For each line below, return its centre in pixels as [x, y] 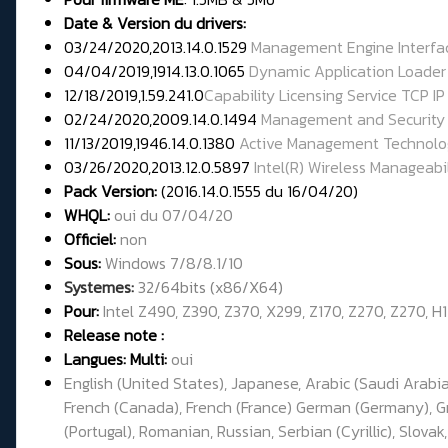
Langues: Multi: [117, 359]
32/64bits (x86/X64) [208, 287]
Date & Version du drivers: [155, 23]
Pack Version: [110, 191]
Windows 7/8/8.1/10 [174, 263]
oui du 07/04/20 [173, 215]
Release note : [114, 335]
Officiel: [90, 239]
